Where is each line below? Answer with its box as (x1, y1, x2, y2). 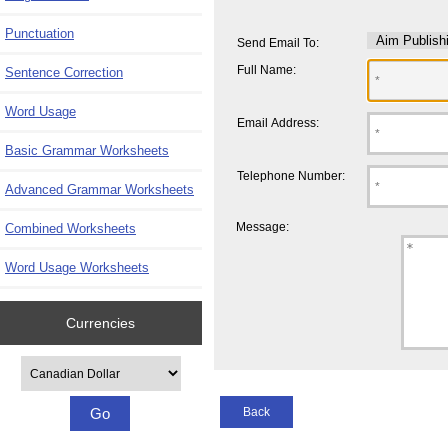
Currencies (66, 314, 136, 331)
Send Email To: (236, 36, 319, 50)
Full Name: (236, 63, 296, 77)
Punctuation (5, 26, 74, 42)
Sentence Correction (5, 65, 123, 81)
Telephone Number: (236, 169, 345, 183)
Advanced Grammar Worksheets (5, 182, 194, 198)
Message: (236, 219, 290, 233)
